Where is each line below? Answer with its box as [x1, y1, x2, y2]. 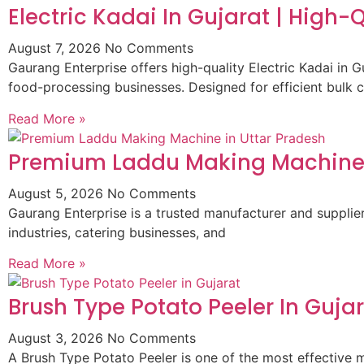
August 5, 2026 [8, 184, 107, 201]
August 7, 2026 [8, 40, 105, 57]
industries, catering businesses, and [8, 223, 226, 240]
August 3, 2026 [8, 330, 107, 347]
